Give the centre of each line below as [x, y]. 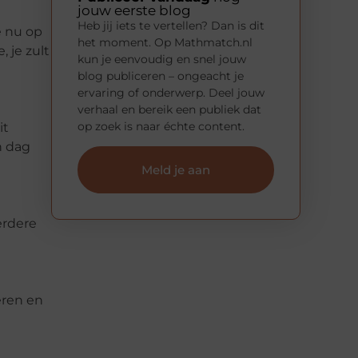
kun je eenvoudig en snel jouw [162, 59]
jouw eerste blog [134, 10]
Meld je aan [176, 170]
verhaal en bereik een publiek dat [169, 109]
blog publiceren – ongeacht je [161, 76]
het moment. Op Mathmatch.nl [165, 42]
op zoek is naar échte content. [161, 126]
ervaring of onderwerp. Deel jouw [171, 92]
